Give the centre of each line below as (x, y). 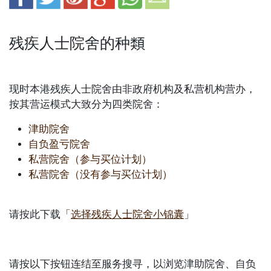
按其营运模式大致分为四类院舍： (86, 105)
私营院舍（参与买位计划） (90, 160)
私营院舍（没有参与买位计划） (100, 175)
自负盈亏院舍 (59, 145)
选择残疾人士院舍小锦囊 (127, 215)
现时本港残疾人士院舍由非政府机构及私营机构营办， (132, 90)
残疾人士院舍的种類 (77, 43)
